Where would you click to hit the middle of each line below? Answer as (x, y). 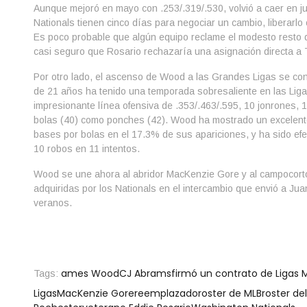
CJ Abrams (145, 273)
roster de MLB (230, 293)
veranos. (52, 203)
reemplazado (166, 293)
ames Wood (90, 273)
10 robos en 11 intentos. (86, 149)
